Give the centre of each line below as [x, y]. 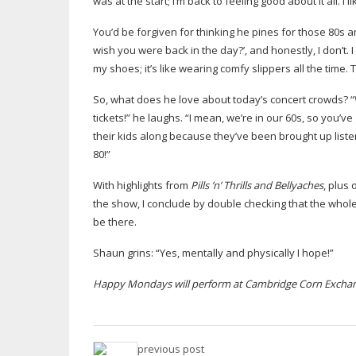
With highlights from [142, 185]
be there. [115, 222]
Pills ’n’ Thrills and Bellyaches [257, 185]
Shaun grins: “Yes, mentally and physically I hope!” [213, 253]
